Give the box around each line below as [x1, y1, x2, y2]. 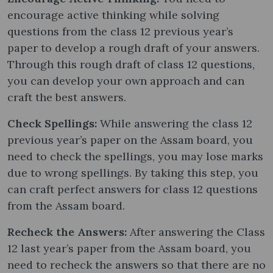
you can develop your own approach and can [7, 73, 244, 88]
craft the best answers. [7, 90, 129, 104]
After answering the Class [130, 224, 265, 239]
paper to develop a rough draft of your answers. [7, 40, 260, 55]
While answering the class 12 [100, 116, 252, 130]
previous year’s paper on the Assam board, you [7, 132, 253, 147]
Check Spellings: [7, 116, 100, 130]
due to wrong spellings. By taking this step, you [7, 165, 258, 180]
